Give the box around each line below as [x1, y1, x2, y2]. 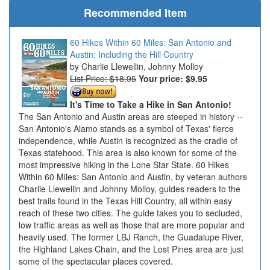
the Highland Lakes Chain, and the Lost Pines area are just [19, 243, 243, 256]
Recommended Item [83, 4, 187, 20]
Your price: [139, 72, 186, 84]
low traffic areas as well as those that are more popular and [19, 219, 245, 231]
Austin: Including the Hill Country [70, 48, 193, 60]
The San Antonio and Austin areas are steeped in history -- [19, 110, 243, 123]
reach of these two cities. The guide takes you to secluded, [19, 207, 242, 219]
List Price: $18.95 [70, 72, 136, 84]
